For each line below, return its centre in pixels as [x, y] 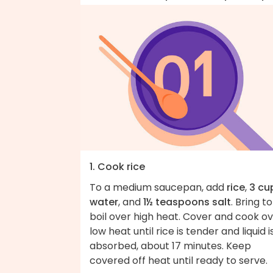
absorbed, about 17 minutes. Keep [170, 246]
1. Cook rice [117, 166]
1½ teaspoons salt [187, 202]
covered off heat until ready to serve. [179, 260]
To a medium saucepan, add [158, 187]
